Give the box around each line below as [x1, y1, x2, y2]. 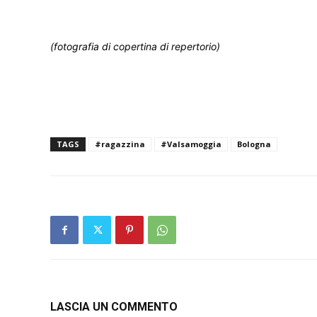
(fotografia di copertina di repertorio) [50, 40, 220, 52]
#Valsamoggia [161, 139, 221, 149]
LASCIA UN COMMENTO [50, 300, 178, 313]
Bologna [237, 139, 271, 149]
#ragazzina [95, 139, 145, 149]
